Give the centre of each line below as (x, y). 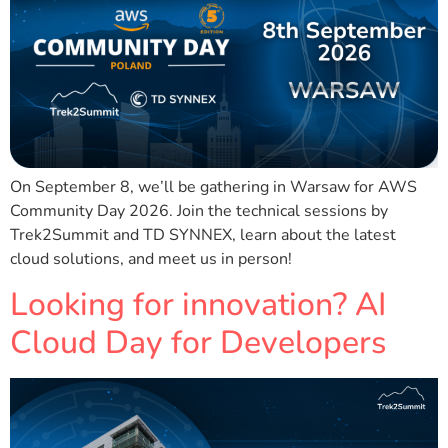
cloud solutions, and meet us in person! (151, 259)
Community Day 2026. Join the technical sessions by (199, 211)
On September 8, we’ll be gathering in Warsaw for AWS (213, 187)
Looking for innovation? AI (198, 304)
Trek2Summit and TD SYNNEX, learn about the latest (203, 235)
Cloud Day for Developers (198, 342)
